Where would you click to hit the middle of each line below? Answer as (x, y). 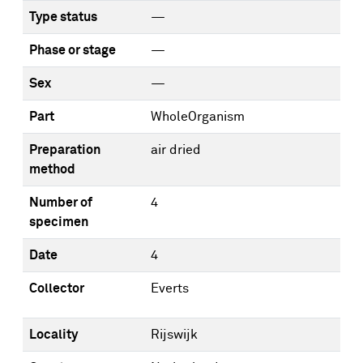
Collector (57, 288)
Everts (170, 288)
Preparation (65, 150)
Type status (63, 17)
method (52, 169)
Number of (61, 203)
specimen (59, 222)
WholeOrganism (198, 117)
